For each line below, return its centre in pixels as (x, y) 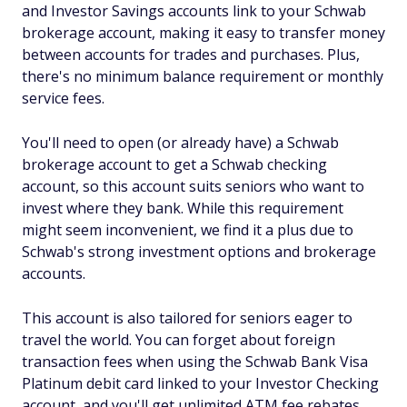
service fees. (63, 98)
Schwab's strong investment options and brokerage (199, 251)
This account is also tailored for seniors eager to (187, 318)
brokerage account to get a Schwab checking (174, 164)
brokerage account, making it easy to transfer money (203, 32)
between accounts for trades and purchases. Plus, (191, 54)
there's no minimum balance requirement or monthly (203, 76)
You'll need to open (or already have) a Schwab (180, 142)
